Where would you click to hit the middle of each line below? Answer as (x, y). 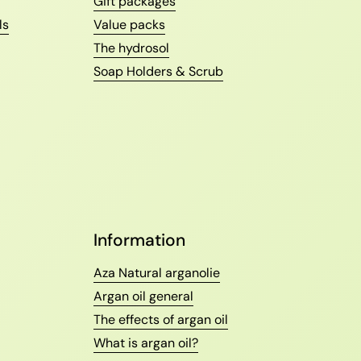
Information (139, 241)
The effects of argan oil (161, 320)
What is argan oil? (146, 343)
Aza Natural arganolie (157, 273)
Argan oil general (143, 297)
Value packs (129, 25)
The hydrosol (131, 48)
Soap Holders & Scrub (158, 72)
